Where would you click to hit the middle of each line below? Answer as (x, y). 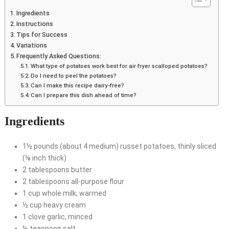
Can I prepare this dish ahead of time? (84, 95)
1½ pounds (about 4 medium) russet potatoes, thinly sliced (119, 146)
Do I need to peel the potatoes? (74, 76)
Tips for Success (42, 35)
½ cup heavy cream (54, 205)
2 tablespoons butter (57, 170)
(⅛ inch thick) (44, 158)
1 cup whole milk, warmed (64, 193)
